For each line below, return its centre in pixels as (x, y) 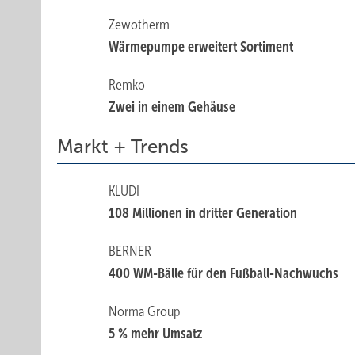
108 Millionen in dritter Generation (203, 213)
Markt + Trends (123, 147)
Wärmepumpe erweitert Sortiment (201, 47)
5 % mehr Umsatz (156, 334)
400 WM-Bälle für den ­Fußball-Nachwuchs (224, 273)
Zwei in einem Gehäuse (172, 107)
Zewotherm (139, 25)
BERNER (130, 251)
